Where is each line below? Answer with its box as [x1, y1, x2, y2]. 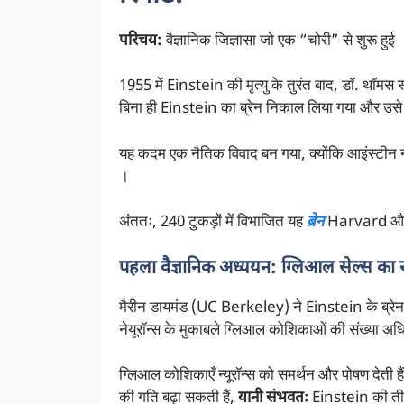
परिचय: [119, 31, 162, 51]
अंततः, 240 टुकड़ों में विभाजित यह [119, 213, 307, 234]
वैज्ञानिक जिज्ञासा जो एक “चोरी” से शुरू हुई [162, 31, 395, 51]
